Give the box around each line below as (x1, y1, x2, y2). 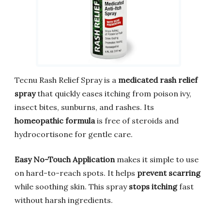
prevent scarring (137, 168, 201, 178)
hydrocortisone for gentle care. (15, 129, 133, 139)
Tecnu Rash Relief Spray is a (15, 75, 118, 85)
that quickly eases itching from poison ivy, (35, 88, 191, 98)
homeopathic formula (15, 115, 95, 125)
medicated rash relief (118, 75, 198, 85)
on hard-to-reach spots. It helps (15, 168, 137, 178)
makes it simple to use (115, 154, 199, 164)
